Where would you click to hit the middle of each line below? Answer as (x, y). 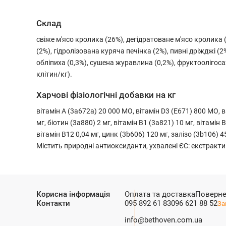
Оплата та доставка (160, 194)
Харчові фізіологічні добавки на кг (106, 95)
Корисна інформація (73, 194)
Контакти (53, 203)
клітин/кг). (54, 74)
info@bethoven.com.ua (163, 220)
